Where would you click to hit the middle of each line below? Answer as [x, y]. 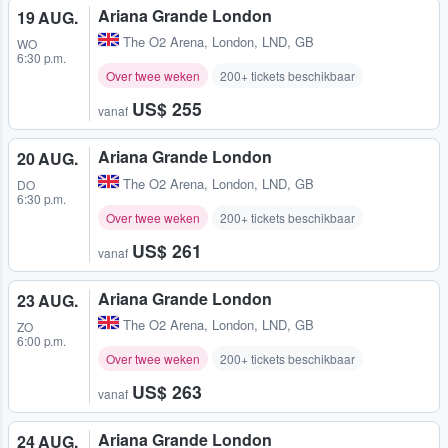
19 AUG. [47, 18]
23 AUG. [47, 300]
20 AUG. [47, 159]
